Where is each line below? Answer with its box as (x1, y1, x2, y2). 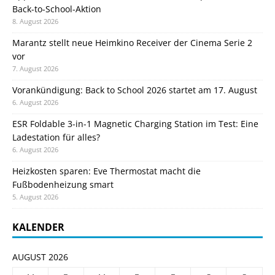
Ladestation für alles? (12, 131, 100, 143)
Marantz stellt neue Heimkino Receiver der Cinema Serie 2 (12, 36, 252, 48)
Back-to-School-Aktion (12, 2, 101, 15)
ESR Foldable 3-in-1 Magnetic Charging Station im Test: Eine (12, 117, 258, 130)
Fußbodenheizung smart (12, 178, 114, 190)
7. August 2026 (12, 63, 58, 73)
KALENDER (12, 220, 64, 234)
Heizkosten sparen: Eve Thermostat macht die (12, 165, 201, 177)
